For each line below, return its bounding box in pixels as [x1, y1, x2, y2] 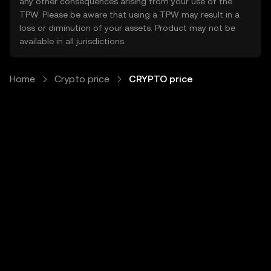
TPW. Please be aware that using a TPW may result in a [19, 10, 240, 19]
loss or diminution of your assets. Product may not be [19, 23, 235, 33]
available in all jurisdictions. [19, 36, 126, 46]
